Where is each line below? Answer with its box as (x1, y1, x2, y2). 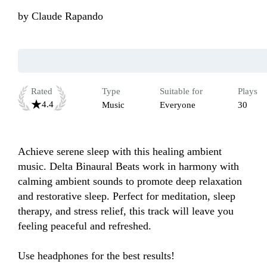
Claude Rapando (32, 10, 103, 23)
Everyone (160, 100, 195, 110)
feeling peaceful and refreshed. (18, 220, 151, 232)
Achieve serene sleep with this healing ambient (18, 145, 222, 158)
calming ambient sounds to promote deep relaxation (18, 175, 242, 188)
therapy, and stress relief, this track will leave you (18, 205, 234, 218)
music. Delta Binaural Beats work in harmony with (18, 160, 239, 173)
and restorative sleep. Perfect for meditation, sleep (18, 190, 235, 203)
